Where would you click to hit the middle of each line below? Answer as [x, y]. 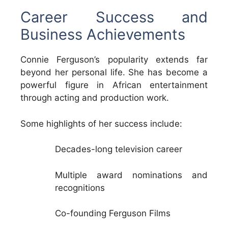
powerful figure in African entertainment [114, 85]
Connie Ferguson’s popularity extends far [114, 60]
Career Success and [114, 17]
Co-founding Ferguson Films [113, 213]
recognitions [80, 188]
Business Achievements [103, 35]
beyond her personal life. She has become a [114, 73]
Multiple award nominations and [131, 175]
